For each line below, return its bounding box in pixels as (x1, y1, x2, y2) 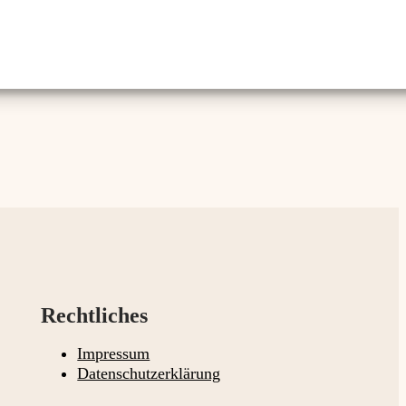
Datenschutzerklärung (77, 364, 221, 383)
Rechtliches (41, 304, 149, 328)
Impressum (77, 344, 150, 363)
